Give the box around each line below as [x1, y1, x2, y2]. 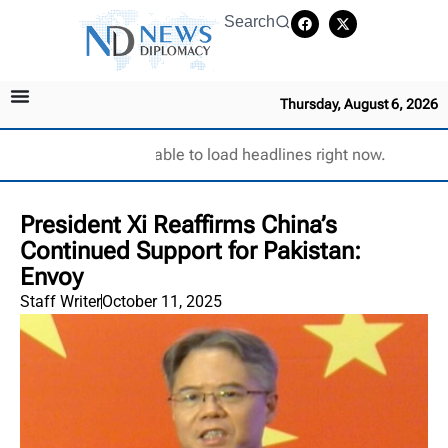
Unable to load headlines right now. [133, 144, 386, 164]
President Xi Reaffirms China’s [20, 210, 337, 239]
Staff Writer [20, 291, 101, 311]
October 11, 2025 [102, 291, 222, 311]
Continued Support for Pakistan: [20, 236, 361, 265]
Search [224, 13, 275, 30]
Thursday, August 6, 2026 [280, 95, 438, 112]
